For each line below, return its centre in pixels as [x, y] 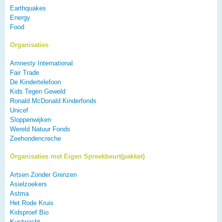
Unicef [19, 111]
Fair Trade [25, 73]
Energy [20, 18]
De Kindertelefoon [35, 82]
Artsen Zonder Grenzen [43, 175]
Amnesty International [41, 63]
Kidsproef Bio [29, 213]
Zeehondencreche [35, 139]
